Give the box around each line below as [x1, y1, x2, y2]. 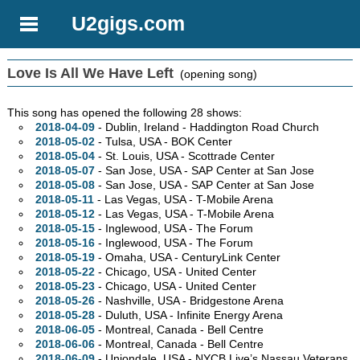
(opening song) [174, 67, 258, 81]
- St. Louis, [94, 149, 156, 163]
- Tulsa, [94, 135, 139, 149]
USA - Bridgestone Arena [157, 294, 284, 308]
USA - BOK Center [138, 135, 232, 149]
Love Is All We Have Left [7, 65, 174, 82]
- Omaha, [94, 251, 149, 264]
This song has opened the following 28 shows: [7, 106, 243, 120]
